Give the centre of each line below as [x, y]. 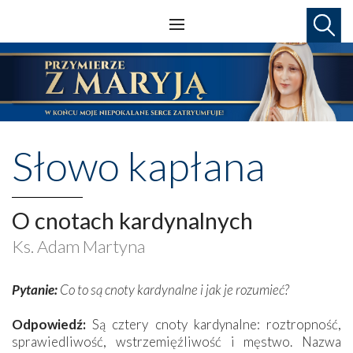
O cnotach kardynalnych [132, 220]
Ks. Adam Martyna [78, 246]
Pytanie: [35, 289]
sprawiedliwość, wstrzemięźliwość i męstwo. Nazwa [176, 341]
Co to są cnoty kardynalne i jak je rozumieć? [173, 289]
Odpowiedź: [49, 324]
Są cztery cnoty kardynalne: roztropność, [214, 324]
